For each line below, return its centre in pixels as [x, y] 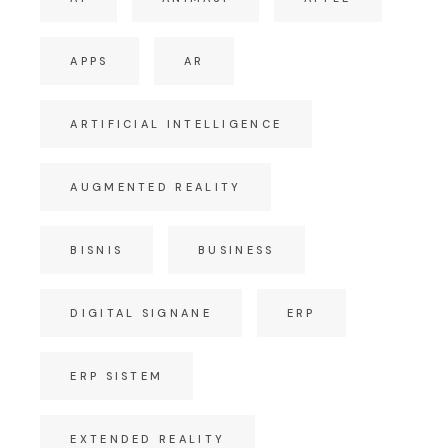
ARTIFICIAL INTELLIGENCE [176, 123]
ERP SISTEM [117, 375]
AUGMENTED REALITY [156, 186]
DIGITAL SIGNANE [141, 312]
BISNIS [97, 249]
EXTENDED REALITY [148, 438]
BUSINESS [236, 249]
